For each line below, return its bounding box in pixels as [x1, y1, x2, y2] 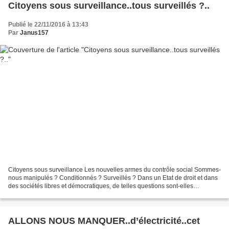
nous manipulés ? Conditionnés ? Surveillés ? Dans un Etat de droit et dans [8, 174, 218, 181]
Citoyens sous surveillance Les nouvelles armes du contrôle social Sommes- [8, 166, 221, 173]
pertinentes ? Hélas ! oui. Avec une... [8, 190, 109, 198]
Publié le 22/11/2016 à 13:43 [8, 21, 88, 29]
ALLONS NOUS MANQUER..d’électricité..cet [8, 215, 200, 226]
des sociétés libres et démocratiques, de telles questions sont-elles [8, 182, 193, 190]
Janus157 [20, 29, 49, 37]
